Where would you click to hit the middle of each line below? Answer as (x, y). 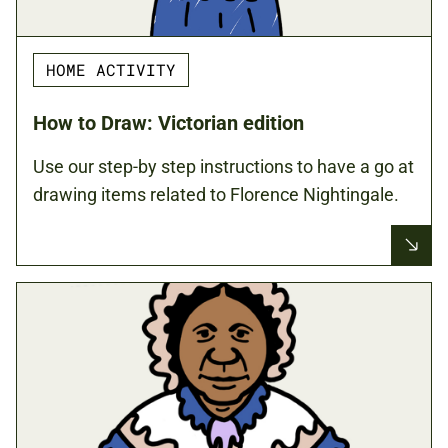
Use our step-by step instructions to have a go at (223, 166)
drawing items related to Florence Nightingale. (216, 194)
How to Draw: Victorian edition (168, 122)
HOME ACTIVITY (111, 69)
